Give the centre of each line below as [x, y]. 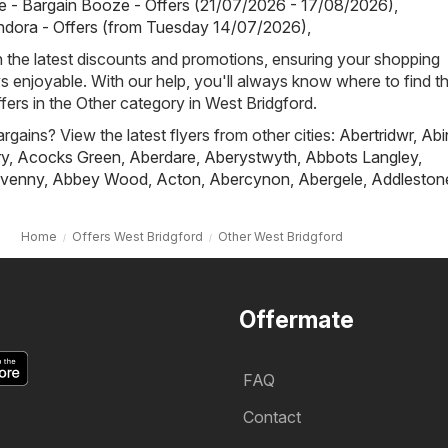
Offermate [296, 319]
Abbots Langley [361, 156]
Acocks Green [69, 156]
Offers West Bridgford [137, 236]
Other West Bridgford [280, 236]
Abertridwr [376, 134]
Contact [272, 416]
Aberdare [162, 156]
